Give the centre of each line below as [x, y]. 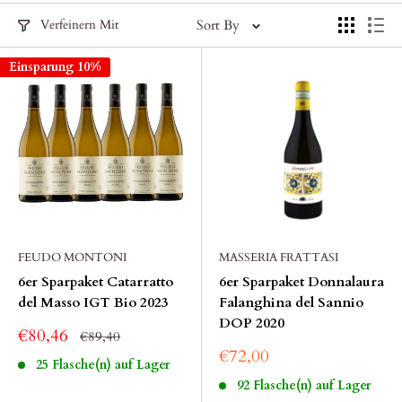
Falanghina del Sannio [291, 302]
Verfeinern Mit [79, 25]
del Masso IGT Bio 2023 [93, 302]
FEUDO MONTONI [72, 258]
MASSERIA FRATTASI [279, 258]
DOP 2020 [252, 323]
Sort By [218, 25]
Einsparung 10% [55, 67]
